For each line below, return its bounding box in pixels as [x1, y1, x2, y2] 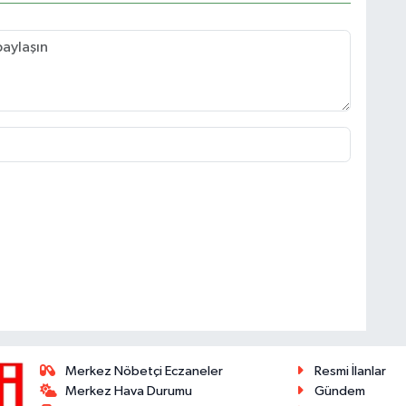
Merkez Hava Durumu [65, 384, 193, 399]
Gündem [314, 384, 365, 399]
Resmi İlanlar [314, 364, 386, 379]
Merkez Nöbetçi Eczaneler [65, 364, 224, 379]
